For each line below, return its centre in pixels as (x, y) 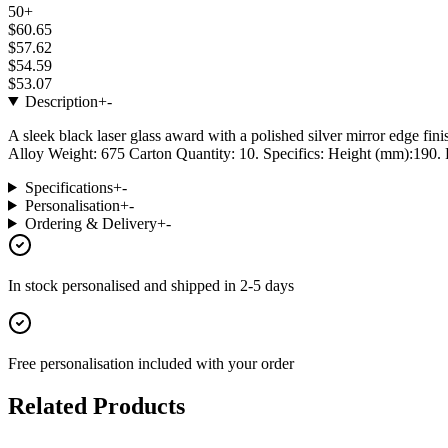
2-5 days (267, 285)
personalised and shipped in (151, 285)
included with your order (216, 363)
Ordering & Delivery (90, 223)
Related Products (96, 405)
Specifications (68, 187)
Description (61, 101)
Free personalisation (73, 363)
